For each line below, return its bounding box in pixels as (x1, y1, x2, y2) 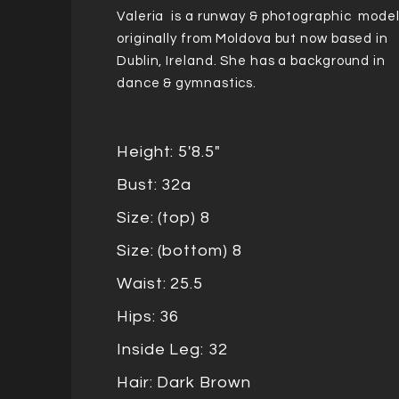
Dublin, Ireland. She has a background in (117, 54, 386, 68)
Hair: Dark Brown (117, 374, 251, 391)
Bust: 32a (117, 176, 192, 193)
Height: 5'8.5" (117, 143, 221, 160)
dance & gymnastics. (117, 77, 257, 90)
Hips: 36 (117, 308, 180, 325)
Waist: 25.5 (117, 275, 203, 292)
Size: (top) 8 (117, 209, 210, 226)
